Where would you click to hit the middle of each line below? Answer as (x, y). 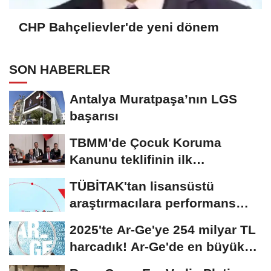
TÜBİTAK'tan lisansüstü (142, 186)
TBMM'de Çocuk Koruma (145, 143)
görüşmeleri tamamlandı (144, 177)
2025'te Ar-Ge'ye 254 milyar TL (163, 230)
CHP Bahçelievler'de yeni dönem (119, 27)
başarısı (94, 116)
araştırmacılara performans (153, 203)
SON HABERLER (60, 70)
